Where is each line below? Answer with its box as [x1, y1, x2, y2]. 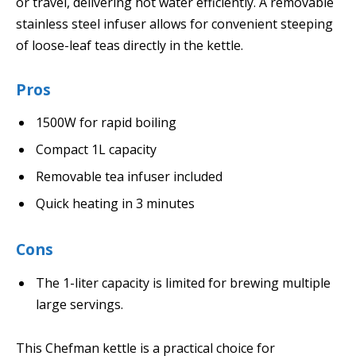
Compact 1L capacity [36, 141, 157, 159]
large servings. [36, 295, 123, 313]
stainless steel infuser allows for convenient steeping [16, 15, 333, 33]
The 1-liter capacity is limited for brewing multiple [36, 273, 331, 292]
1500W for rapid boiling [36, 114, 176, 132]
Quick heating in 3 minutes [36, 195, 195, 213]
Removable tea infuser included [36, 168, 222, 186]
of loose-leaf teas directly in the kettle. [16, 37, 243, 55]
